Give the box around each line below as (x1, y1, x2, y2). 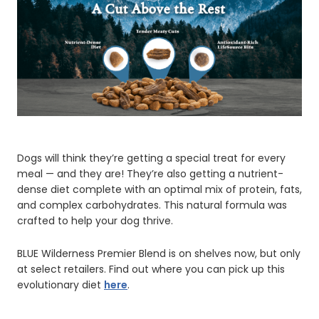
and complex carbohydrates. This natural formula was (17, 198, 287, 213)
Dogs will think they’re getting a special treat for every (17, 151, 286, 166)
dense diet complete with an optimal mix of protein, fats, (17, 182, 302, 197)
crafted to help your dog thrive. (17, 214, 173, 229)
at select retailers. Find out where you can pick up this (17, 262, 285, 277)
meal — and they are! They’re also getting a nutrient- (17, 167, 283, 182)
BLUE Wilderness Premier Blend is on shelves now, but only (17, 246, 300, 261)
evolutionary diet (17, 278, 104, 293)
